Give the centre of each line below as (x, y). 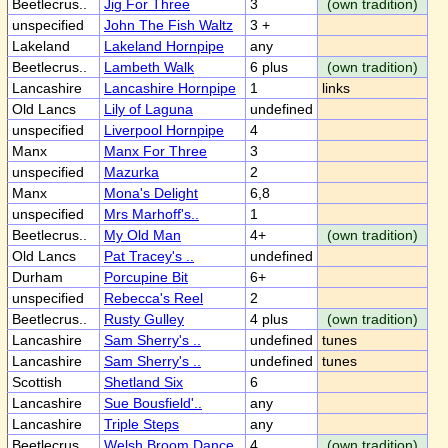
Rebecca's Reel (153, 298)
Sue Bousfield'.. (153, 403)
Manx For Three (155, 151)
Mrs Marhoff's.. (151, 214)
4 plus (269, 319)
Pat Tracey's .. (149, 256)
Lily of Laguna (148, 109)
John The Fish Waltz (168, 25)
